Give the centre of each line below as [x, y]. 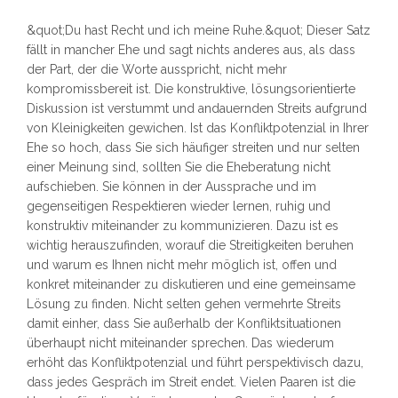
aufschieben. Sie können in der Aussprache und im [171, 187]
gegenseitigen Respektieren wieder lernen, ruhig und [179, 207]
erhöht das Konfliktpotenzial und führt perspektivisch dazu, [195, 363]
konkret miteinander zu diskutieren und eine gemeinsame [191, 285]
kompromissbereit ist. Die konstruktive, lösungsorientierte [191, 89]
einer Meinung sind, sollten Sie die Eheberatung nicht [179, 167]
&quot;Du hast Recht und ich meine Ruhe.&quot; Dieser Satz [199, 31]
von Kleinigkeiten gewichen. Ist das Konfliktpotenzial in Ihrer [198, 128]
